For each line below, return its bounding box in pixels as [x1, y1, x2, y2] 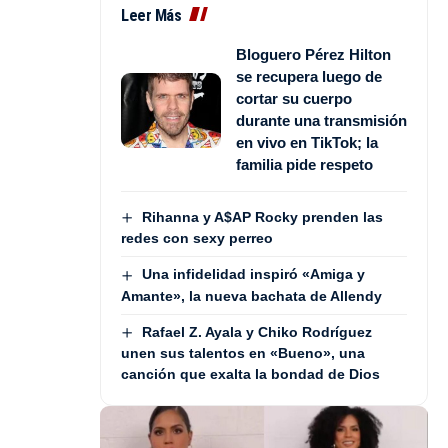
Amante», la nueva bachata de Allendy [121, 287, 382, 304]
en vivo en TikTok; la [236, 134, 378, 152]
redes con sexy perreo [121, 230, 273, 247]
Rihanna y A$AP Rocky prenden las [141, 209, 383, 226]
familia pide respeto [236, 156, 373, 174]
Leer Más [121, 6, 181, 26]
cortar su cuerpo [236, 90, 352, 108]
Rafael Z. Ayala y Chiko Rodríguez [141, 323, 372, 340]
